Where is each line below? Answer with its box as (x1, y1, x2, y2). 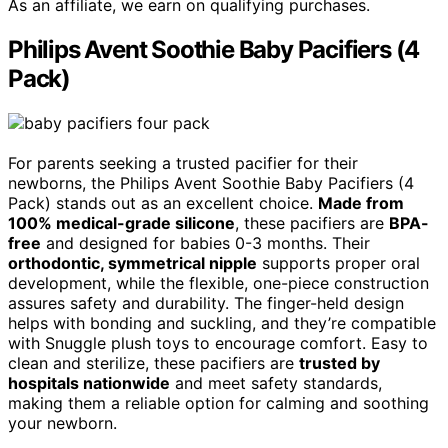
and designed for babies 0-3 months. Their (41, 232, 370, 253)
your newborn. (8, 412, 117, 433)
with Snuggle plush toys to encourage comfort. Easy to (8, 332, 428, 353)
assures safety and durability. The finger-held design (8, 292, 404, 313)
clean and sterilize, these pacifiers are (8, 352, 299, 373)
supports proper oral (257, 252, 420, 273)
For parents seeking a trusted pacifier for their (8, 152, 358, 173)
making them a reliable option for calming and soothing (8, 392, 429, 413)
